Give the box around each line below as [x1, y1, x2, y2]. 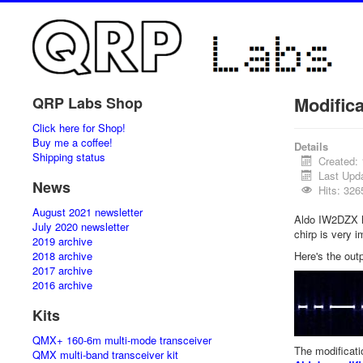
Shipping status [32, 149, 105, 164]
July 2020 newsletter [32, 219, 129, 234]
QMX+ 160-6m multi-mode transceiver [32, 332, 211, 348]
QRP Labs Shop [32, 92, 143, 113]
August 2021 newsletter [32, 204, 143, 220]
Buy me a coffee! [32, 135, 113, 150]
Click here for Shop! [32, 120, 126, 135]
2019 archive [32, 233, 92, 249]
